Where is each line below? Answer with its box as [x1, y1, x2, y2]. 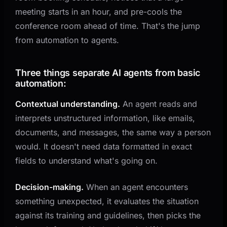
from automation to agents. [15, 34, 120, 45]
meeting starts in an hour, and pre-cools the [15, 6, 182, 17]
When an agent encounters [84, 181, 188, 192]
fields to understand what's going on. [15, 155, 158, 166]
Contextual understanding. [15, 98, 121, 109]
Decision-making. [15, 181, 84, 192]
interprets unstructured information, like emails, [15, 112, 196, 123]
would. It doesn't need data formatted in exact [15, 141, 193, 152]
